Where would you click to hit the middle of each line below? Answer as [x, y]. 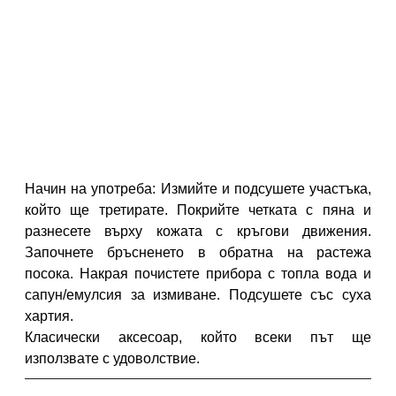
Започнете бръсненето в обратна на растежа [198, 253]
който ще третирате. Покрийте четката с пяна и [198, 210]
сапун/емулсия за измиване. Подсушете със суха [198, 295]
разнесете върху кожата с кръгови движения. [198, 232]
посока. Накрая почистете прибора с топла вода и [198, 274]
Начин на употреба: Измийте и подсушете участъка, [198, 189]
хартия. [49, 316]
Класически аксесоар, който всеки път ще [198, 338]
